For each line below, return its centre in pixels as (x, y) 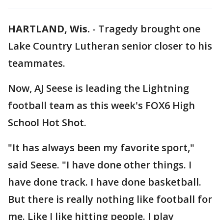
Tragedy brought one (149, 29)
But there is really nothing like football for (110, 199)
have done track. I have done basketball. (105, 182)
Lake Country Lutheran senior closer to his (110, 46)
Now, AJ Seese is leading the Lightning (98, 88)
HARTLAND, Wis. (49, 29)
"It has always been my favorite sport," (101, 148)
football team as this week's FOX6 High (101, 105)
